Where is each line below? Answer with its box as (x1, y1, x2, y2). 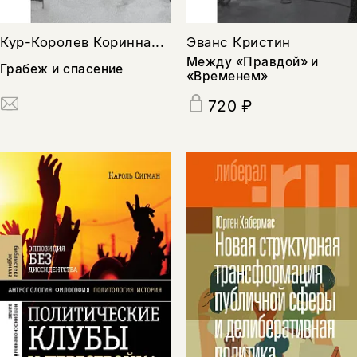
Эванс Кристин (186, 33, 291, 50)
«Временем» (186, 68, 269, 84)
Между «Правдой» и (186, 53, 319, 69)
